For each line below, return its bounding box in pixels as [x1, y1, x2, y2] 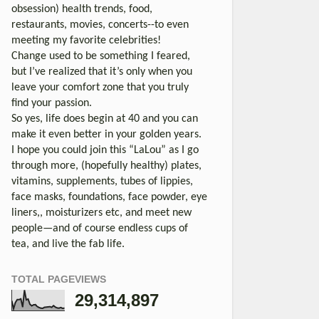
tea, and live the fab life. [11, 238, 125, 250]
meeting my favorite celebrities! [11, 34, 161, 46]
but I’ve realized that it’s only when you [11, 66, 192, 78]
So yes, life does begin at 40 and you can [11, 113, 198, 125]
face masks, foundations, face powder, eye [11, 191, 207, 203]
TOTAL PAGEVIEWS [11, 273, 106, 285]
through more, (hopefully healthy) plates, [11, 159, 202, 172]
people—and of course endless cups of [11, 222, 188, 234]
